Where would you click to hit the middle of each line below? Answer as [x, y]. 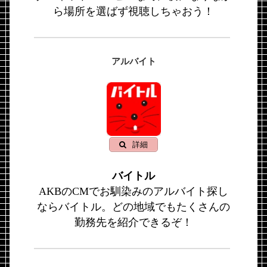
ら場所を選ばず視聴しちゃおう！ [133, 11]
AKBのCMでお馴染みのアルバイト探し [133, 192]
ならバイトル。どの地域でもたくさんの [133, 207]
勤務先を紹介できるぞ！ [133, 223]
